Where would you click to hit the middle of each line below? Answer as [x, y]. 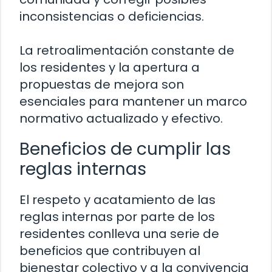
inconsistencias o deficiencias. [112, 17]
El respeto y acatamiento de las [117, 200]
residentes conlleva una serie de [119, 234]
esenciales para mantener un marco [133, 102]
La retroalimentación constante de [127, 51]
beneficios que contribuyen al [110, 251]
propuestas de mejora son [102, 85]
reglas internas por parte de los [117, 217]
